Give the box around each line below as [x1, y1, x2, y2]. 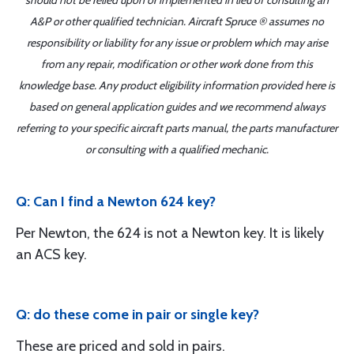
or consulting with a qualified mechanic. [85, 142, 269, 156]
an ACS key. [16, 246, 87, 263]
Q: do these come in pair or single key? [16, 306, 259, 323]
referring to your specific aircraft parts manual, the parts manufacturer [17, 121, 337, 135]
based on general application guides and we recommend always [28, 100, 326, 114]
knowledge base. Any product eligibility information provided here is [19, 78, 335, 92]
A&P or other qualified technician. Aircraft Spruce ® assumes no [30, 14, 324, 28]
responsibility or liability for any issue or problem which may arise [26, 36, 328, 50]
